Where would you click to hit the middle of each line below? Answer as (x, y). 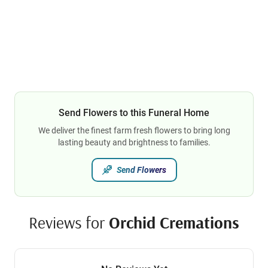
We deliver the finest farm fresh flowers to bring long (134, 131)
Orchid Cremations (174, 223)
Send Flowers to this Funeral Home (134, 113)
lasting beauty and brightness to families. (134, 143)
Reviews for (69, 223)
